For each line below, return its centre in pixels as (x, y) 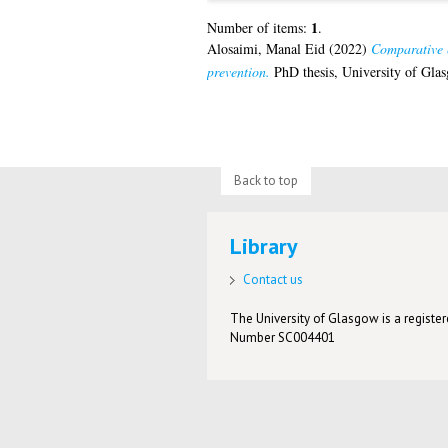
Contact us (273, 280)
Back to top (265, 180)
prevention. (238, 72)
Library (264, 246)
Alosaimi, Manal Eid (265, 49)
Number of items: (258, 28)
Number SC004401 (283, 338)
